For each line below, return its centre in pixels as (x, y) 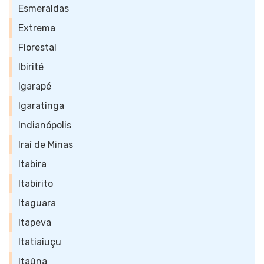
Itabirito (36, 184)
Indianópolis (45, 125)
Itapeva (35, 222)
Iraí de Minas (46, 145)
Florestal (37, 47)
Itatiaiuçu (40, 242)
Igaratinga (41, 106)
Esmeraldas (44, 9)
